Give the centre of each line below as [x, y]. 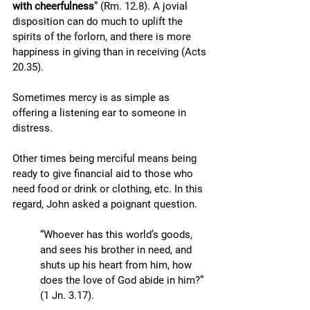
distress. [34, 128]
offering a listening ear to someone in [101, 113]
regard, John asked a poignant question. [106, 204]
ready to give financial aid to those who [104, 174]
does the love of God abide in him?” [123, 280]
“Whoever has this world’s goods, [118, 235]
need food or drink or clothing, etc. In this [109, 189]
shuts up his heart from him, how [117, 265]
